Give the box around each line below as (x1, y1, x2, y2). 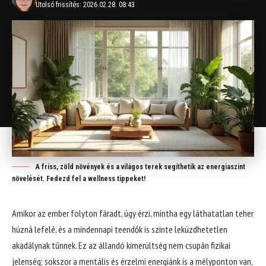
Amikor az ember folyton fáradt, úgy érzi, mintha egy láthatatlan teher (12, 207, 254, 219)
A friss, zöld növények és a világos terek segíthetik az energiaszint (36, 163, 245, 171)
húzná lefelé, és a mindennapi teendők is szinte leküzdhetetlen (12, 223, 227, 235)
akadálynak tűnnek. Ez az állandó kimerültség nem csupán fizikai (12, 239, 230, 251)
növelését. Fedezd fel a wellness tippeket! (12, 175, 145, 183)
